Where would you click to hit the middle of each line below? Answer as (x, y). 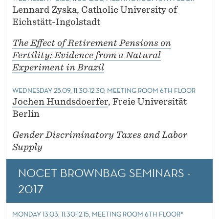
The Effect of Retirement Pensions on (92, 43)
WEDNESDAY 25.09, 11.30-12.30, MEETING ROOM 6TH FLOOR (104, 91)
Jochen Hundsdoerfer (60, 102)
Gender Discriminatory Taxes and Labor (100, 135)
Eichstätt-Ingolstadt (56, 22)
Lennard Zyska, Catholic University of (95, 10)
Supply (27, 147)
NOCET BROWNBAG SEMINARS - (104, 173)
